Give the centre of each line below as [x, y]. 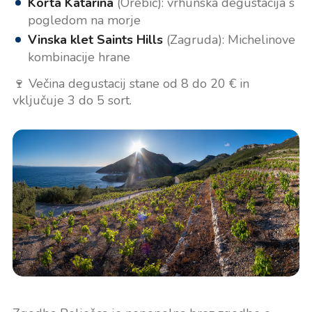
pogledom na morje [84, 21]
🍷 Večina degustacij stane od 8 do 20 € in [131, 84]
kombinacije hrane [79, 57]
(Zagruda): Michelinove [229, 40]
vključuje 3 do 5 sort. [72, 101]
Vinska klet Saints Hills [95, 40]
